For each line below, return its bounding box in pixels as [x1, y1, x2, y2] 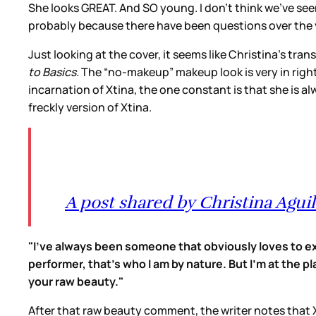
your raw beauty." [28, 273, 123, 289]
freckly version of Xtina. [28, 99, 154, 115]
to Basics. [28, 63, 79, 80]
